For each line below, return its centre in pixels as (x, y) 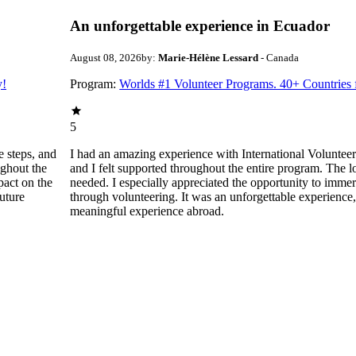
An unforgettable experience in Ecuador (200, 26)
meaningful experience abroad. (147, 211)
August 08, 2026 (106, 58)
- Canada (279, 58)
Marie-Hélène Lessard (209, 58)
